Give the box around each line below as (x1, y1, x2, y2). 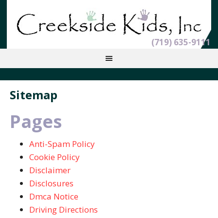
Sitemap (10, 87, 57, 103)
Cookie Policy (29, 151, 80, 163)
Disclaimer (29, 164, 71, 176)
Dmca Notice (29, 191, 78, 202)
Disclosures (29, 178, 73, 189)
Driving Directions (29, 204, 98, 215)
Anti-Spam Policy (29, 138, 95, 149)
